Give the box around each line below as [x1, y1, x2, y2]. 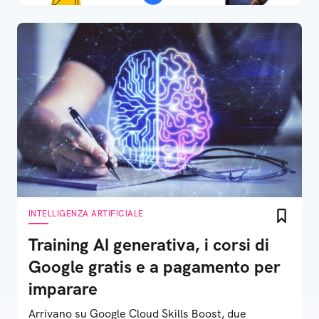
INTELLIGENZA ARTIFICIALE [28, 208, 144, 219]
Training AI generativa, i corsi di [28, 234, 269, 256]
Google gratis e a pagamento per [28, 256, 281, 278]
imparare [28, 278, 98, 300]
